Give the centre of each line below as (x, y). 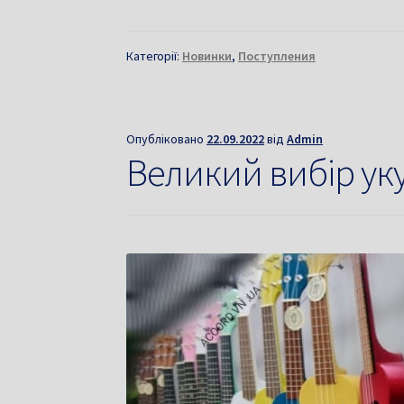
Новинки (207, 55)
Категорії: (155, 55)
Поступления (277, 55)
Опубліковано (167, 138)
